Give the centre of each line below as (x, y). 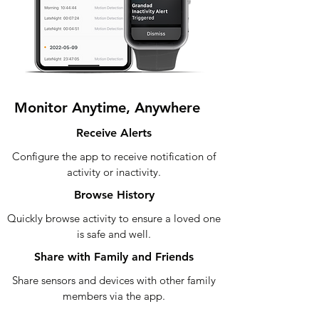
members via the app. (114, 296)
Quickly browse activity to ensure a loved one (114, 218)
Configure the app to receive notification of (114, 156)
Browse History (114, 195)
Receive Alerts (114, 133)
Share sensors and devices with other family (114, 280)
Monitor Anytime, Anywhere (107, 108)
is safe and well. (114, 234)
